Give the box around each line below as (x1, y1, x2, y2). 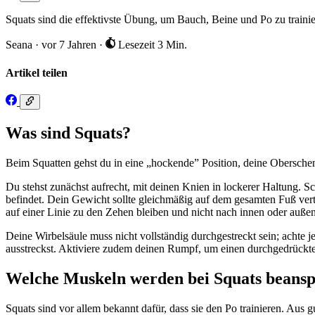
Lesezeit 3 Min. (115, 39, 187, 51)
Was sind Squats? (6, 124, 131, 143)
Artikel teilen (6, 66, 67, 79)
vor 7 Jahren (41, 39, 99, 51)
